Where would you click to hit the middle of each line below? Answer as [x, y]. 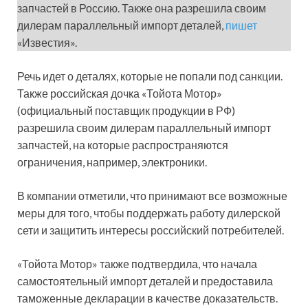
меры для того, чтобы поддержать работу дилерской [149, 213]
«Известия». [47, 43]
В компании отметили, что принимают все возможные [152, 196]
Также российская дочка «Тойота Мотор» [120, 93]
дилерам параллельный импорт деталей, [121, 25]
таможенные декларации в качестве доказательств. [147, 298]
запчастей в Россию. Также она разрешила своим [142, 8]
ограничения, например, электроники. [112, 162]
